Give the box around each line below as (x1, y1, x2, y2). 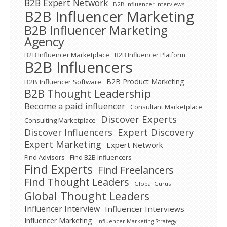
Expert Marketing (24, 138, 101, 151)
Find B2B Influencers (70, 153, 132, 162)
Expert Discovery (118, 126, 194, 139)
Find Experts (24, 161, 93, 178)
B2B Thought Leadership (24, 86, 151, 101)
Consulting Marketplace (24, 116, 96, 125)
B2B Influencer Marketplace (24, 50, 109, 60)
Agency (24, 33, 64, 50)
